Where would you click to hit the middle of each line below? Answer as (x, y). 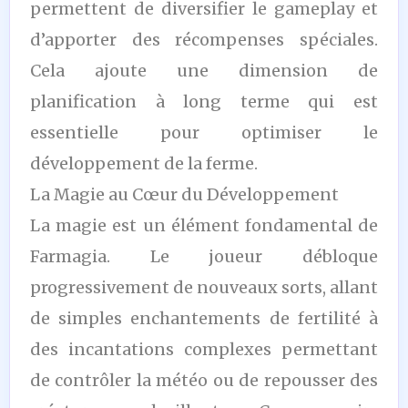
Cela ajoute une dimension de (204, 70)
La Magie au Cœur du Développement (184, 194)
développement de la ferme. (144, 163)
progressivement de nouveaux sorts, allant (204, 287)
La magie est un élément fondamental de (204, 225)
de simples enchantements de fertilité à (204, 318)
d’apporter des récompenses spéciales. (204, 39)
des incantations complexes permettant (204, 349)
